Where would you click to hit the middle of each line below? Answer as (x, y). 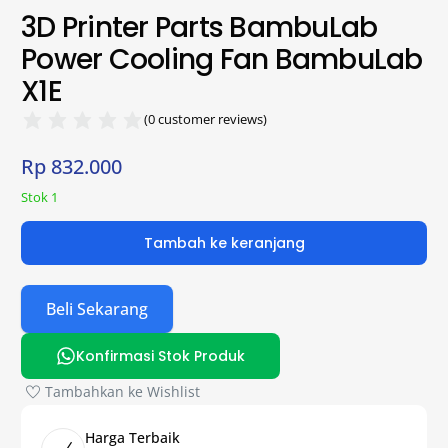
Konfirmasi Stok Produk (160, 356)
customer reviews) (211, 118)
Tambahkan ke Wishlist (123, 392)
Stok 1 (40, 196)
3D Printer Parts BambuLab (199, 27)
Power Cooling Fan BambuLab (222, 59)
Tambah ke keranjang (224, 243)
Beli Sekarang (97, 309)
